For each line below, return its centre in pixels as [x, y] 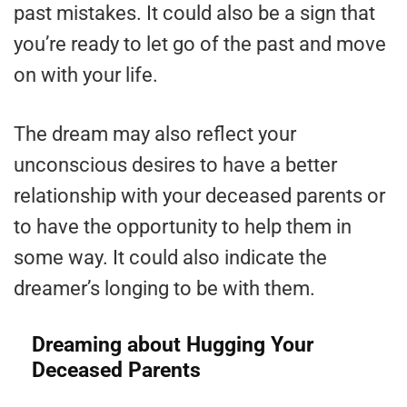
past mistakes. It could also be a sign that [194, 14]
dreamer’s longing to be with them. [164, 289]
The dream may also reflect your [155, 134]
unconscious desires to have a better [175, 165]
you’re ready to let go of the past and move [200, 45]
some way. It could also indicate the [170, 258]
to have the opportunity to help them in [183, 227]
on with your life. [86, 75]
